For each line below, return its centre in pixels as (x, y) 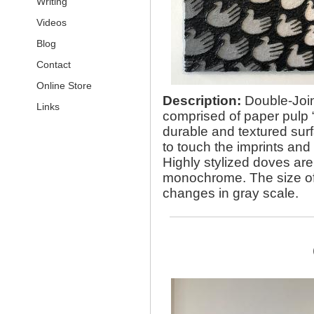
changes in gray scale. (231, 193)
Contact (54, 64)
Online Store (64, 85)
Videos (52, 22)
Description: (202, 101)
